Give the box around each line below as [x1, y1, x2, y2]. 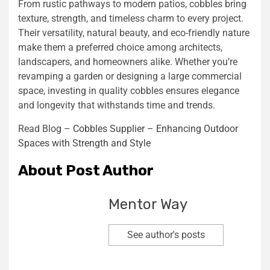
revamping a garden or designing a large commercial [18, 70, 242, 82]
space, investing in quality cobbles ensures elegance [18, 84, 239, 96]
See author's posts [127, 228, 205, 240]
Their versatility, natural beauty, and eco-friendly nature [18, 27, 250, 39]
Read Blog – [18, 122, 73, 134]
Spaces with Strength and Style [18, 137, 151, 149]
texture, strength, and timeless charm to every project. [18, 12, 243, 24]
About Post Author [18, 162, 154, 179]
